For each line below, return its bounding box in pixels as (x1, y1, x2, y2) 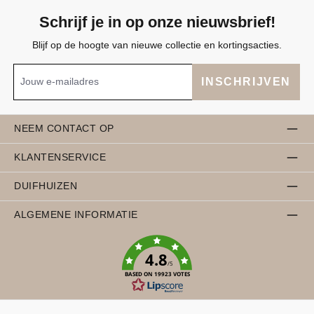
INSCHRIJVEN (201, 75, 291, 88)
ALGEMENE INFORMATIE (14, 209, 138, 221)
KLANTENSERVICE (14, 151, 107, 163)
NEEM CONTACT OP (14, 123, 114, 135)
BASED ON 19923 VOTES (124, 270, 191, 278)
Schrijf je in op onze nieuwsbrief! (39, 13, 275, 31)
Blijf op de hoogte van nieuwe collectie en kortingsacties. (32, 39, 282, 50)
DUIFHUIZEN (14, 180, 78, 192)
